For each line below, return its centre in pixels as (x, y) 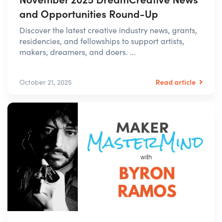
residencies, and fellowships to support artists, (102, 41)
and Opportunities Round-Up (89, 14)
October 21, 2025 (46, 82)
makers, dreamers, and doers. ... (78, 52)
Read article (176, 82)
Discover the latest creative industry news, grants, (108, 30)
